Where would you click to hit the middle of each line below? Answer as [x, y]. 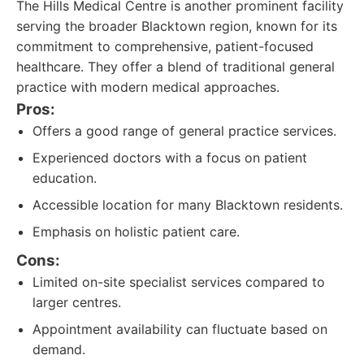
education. [65, 178]
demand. [59, 349]
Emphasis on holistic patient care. [136, 232]
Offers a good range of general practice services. [184, 131]
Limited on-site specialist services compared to [179, 282]
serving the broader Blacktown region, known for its [177, 26]
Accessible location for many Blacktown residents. [188, 205]
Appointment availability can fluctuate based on [180, 329]
